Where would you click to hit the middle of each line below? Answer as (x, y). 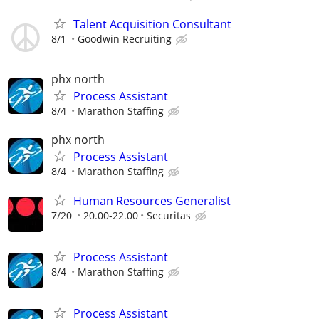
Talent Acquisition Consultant (152, 25)
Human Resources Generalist (152, 200)
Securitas (169, 215)
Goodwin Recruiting (125, 39)
